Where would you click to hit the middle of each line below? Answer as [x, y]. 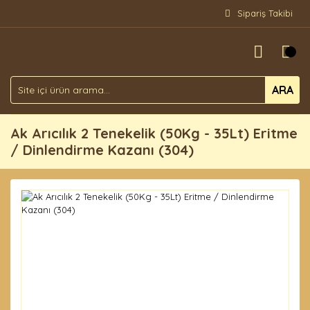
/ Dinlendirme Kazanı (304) [102, 150]
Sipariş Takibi [265, 13]
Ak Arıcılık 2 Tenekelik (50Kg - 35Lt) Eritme [154, 133]
